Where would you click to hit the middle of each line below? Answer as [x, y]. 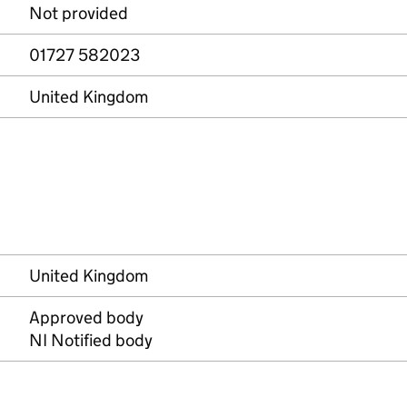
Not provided [79, 13]
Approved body [86, 318]
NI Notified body [91, 340]
